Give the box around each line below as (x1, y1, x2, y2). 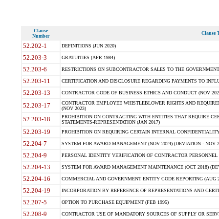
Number (32, 33, 49, 39)
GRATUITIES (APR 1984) (61, 55, 115, 60)
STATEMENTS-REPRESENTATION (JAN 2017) (61, 119, 160, 125)
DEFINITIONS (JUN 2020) (61, 43, 116, 48)
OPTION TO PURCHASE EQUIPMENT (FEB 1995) (61, 199, 169, 205)
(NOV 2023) (61, 106, 86, 111)
